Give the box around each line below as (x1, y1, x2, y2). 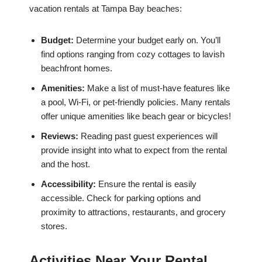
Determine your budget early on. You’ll (74, 35, 220, 46)
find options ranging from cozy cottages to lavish (41, 49, 225, 60)
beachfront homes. (41, 63, 112, 74)
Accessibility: (41, 179, 96, 189)
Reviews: (41, 131, 78, 142)
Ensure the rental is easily (96, 179, 196, 189)
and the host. (41, 159, 90, 170)
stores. (41, 221, 67, 232)
